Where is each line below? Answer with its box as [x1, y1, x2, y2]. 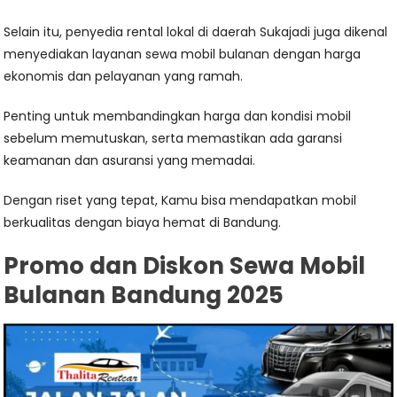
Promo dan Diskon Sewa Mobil [4, 250, 366, 283]
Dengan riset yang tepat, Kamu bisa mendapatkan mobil [4, 191, 357, 210]
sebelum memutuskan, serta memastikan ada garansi [4, 129, 343, 148]
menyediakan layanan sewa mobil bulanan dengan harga [4, 45, 362, 64]
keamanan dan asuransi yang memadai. [4, 152, 256, 170]
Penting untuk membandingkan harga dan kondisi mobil [4, 107, 352, 126]
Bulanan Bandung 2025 [4, 279, 284, 312]
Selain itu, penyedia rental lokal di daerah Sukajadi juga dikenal [4, 23, 388, 42]
